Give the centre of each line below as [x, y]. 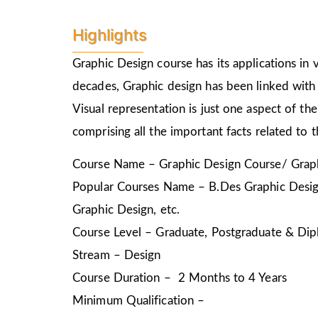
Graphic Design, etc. [126, 210]
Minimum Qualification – [139, 301]
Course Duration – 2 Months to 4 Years [180, 278]
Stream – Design [117, 256]
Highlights [110, 34]
